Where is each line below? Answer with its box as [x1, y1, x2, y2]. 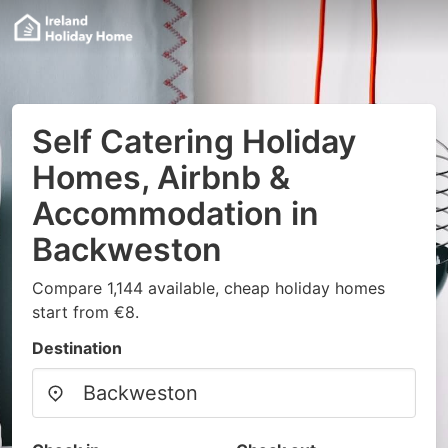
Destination [32, 338, 122, 358]
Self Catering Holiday [32, 122, 356, 161]
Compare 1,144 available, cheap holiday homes [32, 278, 385, 298]
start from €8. [32, 302, 139, 322]
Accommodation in [32, 194, 319, 233]
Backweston [32, 230, 222, 269]
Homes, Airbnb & [32, 158, 290, 197]
